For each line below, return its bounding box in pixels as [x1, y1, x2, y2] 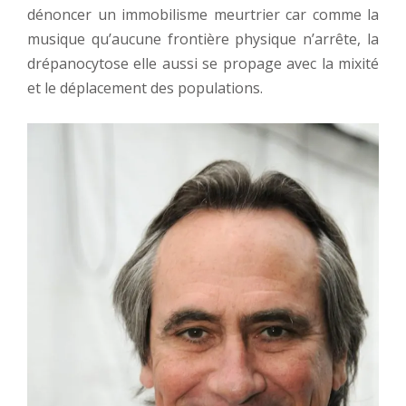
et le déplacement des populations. [27, 77, 263, 98]
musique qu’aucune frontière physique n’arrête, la [27, 28, 379, 49]
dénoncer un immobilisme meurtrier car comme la [27, 4, 379, 24]
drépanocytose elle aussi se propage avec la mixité [27, 53, 379, 73]
